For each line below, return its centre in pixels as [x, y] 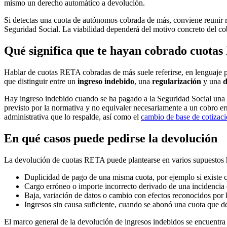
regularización [177, 81]
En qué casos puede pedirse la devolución [111, 138]
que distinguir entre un [41, 81]
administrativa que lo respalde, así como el [72, 117]
